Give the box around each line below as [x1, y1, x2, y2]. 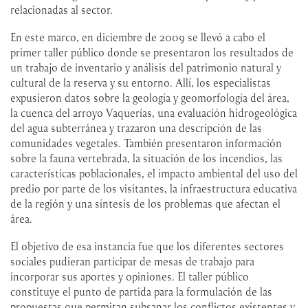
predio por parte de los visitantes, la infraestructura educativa [10, 181, 297, 195]
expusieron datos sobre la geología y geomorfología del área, [10, 90, 289, 104]
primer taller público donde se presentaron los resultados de [10, 45, 294, 59]
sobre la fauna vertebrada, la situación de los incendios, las [10, 151, 283, 165]
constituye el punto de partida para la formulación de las [10, 284, 272, 298]
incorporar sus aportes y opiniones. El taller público [10, 269, 249, 283]
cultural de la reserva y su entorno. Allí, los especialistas [10, 75, 271, 89]
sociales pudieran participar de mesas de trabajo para [10, 254, 254, 268]
